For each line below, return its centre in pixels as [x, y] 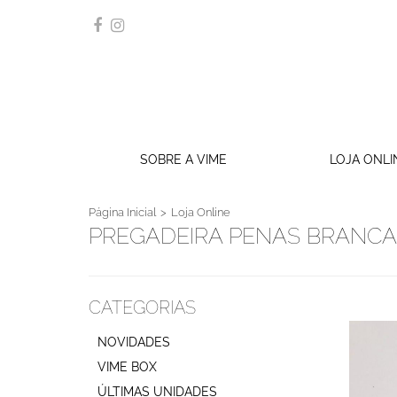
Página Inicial [122, 213]
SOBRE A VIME [183, 160]
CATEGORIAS [142, 308]
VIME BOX [127, 367]
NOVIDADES [134, 343]
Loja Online [201, 213]
